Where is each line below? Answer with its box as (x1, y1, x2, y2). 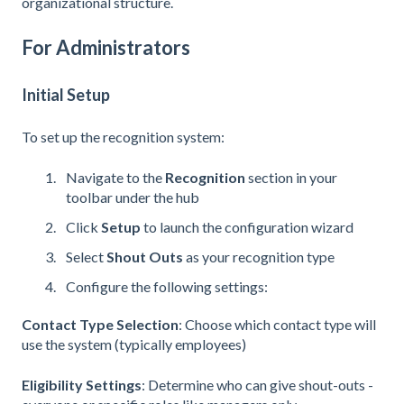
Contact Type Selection (22, 316, 179, 334)
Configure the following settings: (66, 278, 268, 296)
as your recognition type (183, 247, 335, 265)
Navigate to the (66, 168, 165, 186)
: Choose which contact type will (179, 316, 376, 334)
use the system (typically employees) (22, 335, 246, 353)
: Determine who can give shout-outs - (142, 375, 373, 393)
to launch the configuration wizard (141, 217, 353, 235)
